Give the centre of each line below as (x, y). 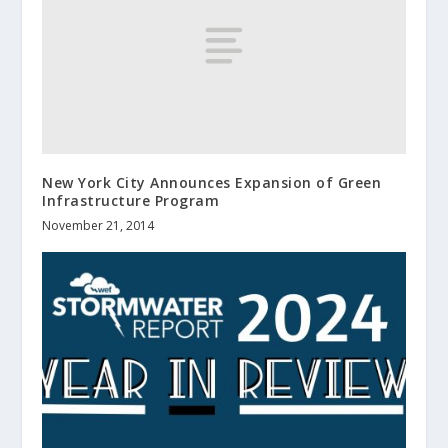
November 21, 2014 (98, 226)
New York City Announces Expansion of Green (212, 183)
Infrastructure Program (131, 201)
